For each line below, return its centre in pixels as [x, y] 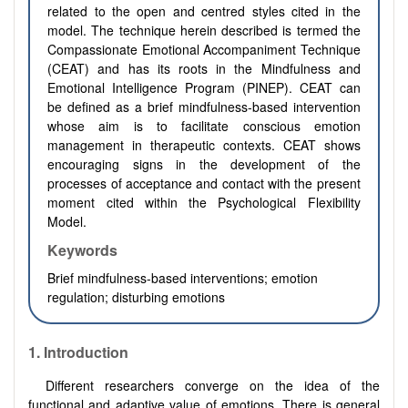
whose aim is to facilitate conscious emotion [204, 126]
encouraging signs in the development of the [204, 164]
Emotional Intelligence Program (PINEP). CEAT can [204, 88]
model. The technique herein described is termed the [204, 31]
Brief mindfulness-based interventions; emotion [183, 278]
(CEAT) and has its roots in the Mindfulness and [204, 69]
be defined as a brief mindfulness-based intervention [204, 107]
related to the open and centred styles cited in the [204, 11]
